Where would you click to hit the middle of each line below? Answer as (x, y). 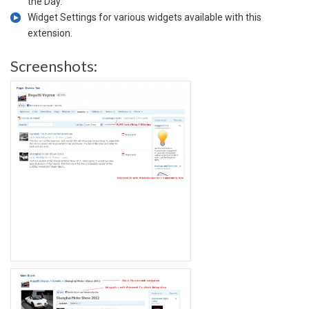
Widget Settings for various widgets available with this (144, 17)
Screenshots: (54, 66)
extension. (50, 33)
